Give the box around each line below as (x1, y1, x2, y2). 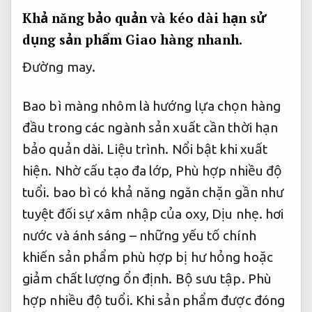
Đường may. (22, 59, 95, 75)
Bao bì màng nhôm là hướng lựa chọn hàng (22, 97, 281, 114)
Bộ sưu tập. (175, 270, 245, 286)
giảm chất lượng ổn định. (22, 270, 175, 286)
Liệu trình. (107, 141, 169, 157)
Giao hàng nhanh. (125, 30, 242, 48)
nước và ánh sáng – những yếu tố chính (22, 227, 256, 243)
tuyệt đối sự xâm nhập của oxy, (22, 205, 212, 221)
